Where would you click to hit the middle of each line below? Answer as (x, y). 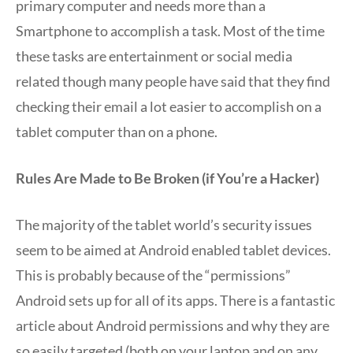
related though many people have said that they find (173, 81)
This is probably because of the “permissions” (153, 275)
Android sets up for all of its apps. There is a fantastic (175, 300)
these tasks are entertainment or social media (154, 56)
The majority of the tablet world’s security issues (164, 224)
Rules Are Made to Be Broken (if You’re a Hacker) (167, 178)
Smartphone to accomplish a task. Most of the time (170, 30)
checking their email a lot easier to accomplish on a (169, 106)
